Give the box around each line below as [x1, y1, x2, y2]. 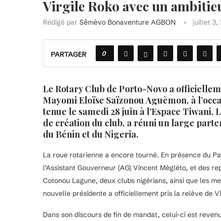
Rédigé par [43, 18, 79, 27]
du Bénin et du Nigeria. [43, 128, 139, 141]
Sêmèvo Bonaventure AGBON [79, 18, 176, 27]
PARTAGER [51, 50, 86, 59]
